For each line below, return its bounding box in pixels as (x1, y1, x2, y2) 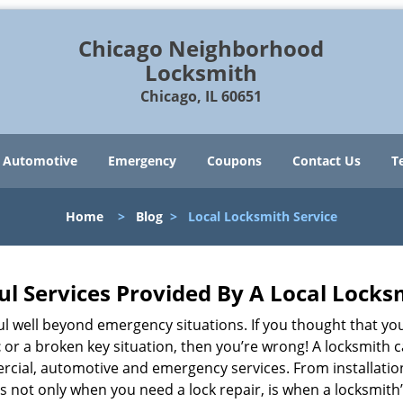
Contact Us (292, 152, 361, 169)
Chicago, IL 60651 (140, 86, 263, 106)
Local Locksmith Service (188, 208, 337, 225)
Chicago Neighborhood (78, 33, 325, 63)
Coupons (207, 152, 262, 169)
